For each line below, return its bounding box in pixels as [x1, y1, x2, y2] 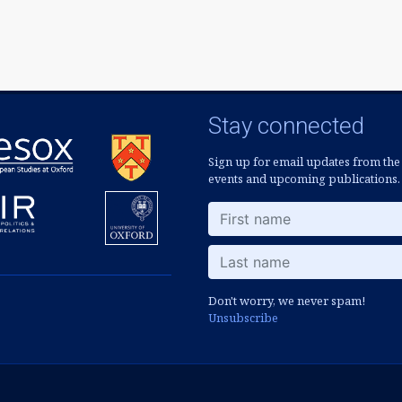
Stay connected [208, 111, 364, 139]
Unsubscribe [208, 309, 278, 326]
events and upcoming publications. [208, 170, 400, 187]
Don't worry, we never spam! [208, 292, 365, 309]
